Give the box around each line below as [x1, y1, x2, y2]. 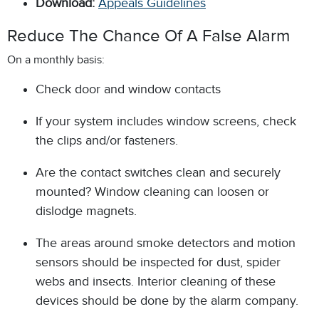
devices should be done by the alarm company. [36, 293, 298, 308]
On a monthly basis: [7, 53, 105, 66]
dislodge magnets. [36, 204, 137, 218]
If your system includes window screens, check [36, 114, 296, 128]
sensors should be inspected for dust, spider [36, 255, 281, 269]
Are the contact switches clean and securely [36, 165, 281, 179]
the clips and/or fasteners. [36, 133, 178, 147]
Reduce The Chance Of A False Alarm [7, 26, 290, 45]
